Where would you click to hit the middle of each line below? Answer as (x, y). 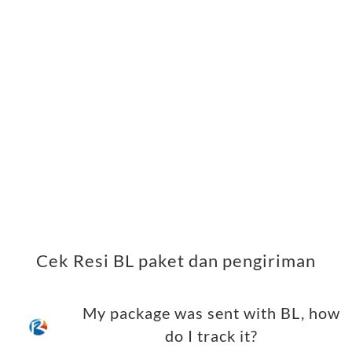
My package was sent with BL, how (211, 313)
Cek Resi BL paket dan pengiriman (176, 261)
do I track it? (211, 336)
